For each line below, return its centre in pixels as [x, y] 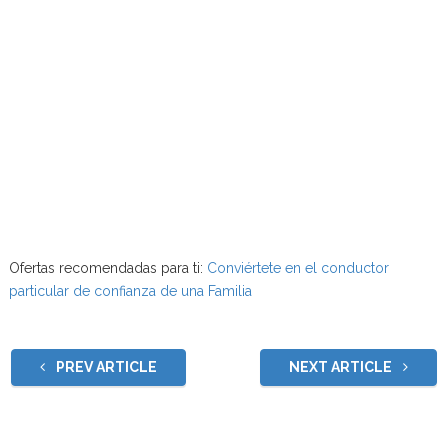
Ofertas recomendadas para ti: [107, 267]
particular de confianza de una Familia [132, 290]
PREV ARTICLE [104, 366]
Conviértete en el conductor [297, 267]
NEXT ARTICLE [342, 366]
